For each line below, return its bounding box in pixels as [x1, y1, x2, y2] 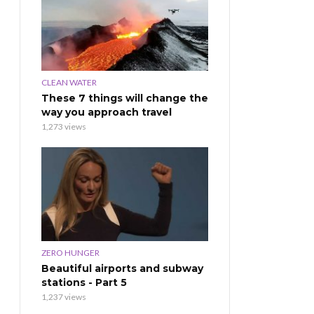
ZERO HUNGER [41, 247, 100, 258]
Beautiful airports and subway [41, 261, 203, 275]
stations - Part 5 [41, 275, 127, 289]
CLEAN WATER [41, 76, 97, 88]
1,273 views [41, 121, 86, 132]
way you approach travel [41, 105, 172, 118]
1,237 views [41, 291, 86, 302]
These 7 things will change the [41, 91, 208, 104]
